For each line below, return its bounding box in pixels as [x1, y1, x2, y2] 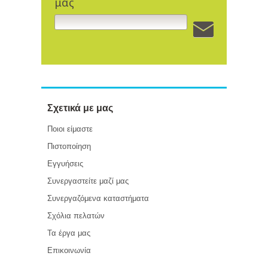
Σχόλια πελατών [47, 211, 105, 220]
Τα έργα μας [47, 229, 90, 237]
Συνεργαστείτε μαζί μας [47, 176, 129, 185]
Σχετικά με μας [47, 103, 113, 113]
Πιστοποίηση [47, 142, 91, 151]
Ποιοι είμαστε [47, 124, 93, 133]
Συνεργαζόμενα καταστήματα [47, 194, 149, 203]
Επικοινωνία [47, 246, 91, 255]
